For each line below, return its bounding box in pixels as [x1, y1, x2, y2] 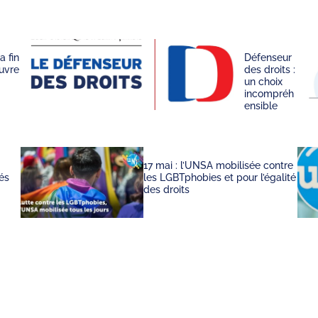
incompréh [243, 87, 294, 100]
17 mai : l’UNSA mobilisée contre [143, 159, 294, 172]
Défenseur [243, 51, 292, 64]
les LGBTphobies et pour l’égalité [143, 171, 297, 184]
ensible [243, 99, 278, 112]
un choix [243, 75, 283, 88]
